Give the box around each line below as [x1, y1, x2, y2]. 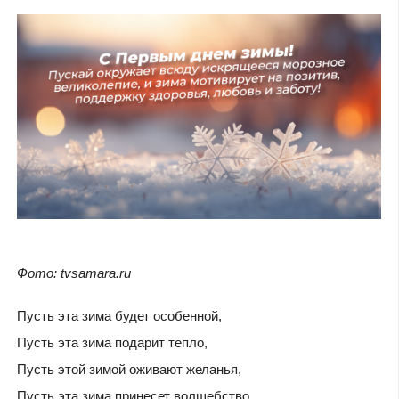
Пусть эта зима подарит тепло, [16, 335, 208, 351]
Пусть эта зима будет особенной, [16, 308, 222, 324]
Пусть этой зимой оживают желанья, [16, 362, 241, 378]
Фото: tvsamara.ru [16, 265, 131, 281]
